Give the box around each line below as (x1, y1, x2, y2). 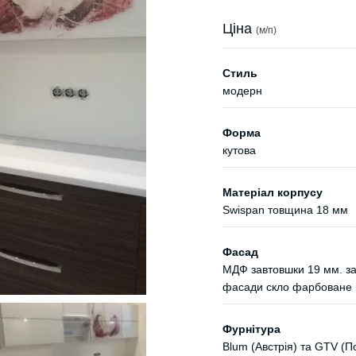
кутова (222, 144, 256, 157)
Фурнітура (222, 323, 281, 335)
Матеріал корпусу (222, 186, 323, 199)
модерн (222, 84, 262, 97)
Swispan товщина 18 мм (222, 203, 348, 216)
